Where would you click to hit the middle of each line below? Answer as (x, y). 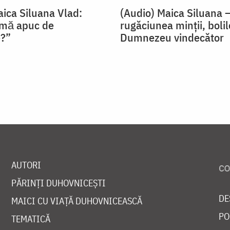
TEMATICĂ (31, 219)
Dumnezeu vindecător (172, 37)
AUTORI (26, 165)
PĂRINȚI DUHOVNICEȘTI (58, 183)
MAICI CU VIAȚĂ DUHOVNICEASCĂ (76, 201)
